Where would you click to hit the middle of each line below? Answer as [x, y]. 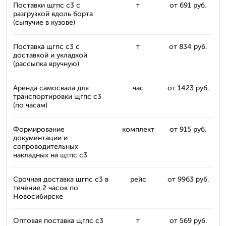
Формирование [39, 129]
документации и [40, 138]
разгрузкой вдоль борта [53, 14]
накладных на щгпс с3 [50, 155]
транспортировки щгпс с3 [57, 97]
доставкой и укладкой [50, 55]
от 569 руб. [188, 221]
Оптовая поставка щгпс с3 [58, 221]
